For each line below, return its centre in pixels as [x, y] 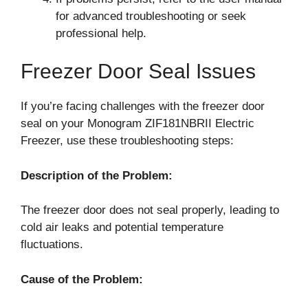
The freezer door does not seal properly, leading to [150, 210]
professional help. [101, 33]
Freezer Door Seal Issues [138, 71]
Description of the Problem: [97, 175]
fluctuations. [52, 244]
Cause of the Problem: [82, 279]
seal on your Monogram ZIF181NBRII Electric [137, 123]
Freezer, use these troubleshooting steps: [127, 141]
